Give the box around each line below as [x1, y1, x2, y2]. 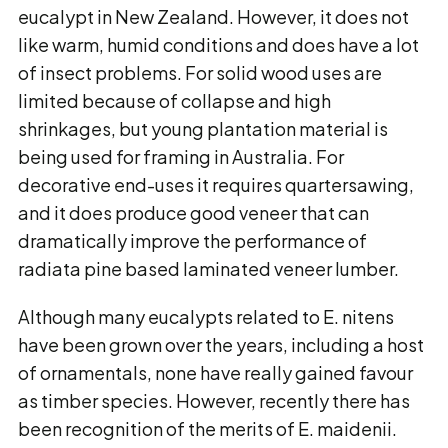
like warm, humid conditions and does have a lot [18, 33, 419, 56]
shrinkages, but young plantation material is [18, 117, 388, 140]
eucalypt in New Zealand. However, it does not [18, 5, 409, 28]
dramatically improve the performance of [18, 229, 367, 252]
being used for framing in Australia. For [18, 145, 344, 168]
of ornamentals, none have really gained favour [18, 361, 413, 384]
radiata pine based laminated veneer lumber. [18, 257, 399, 280]
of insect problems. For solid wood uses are [18, 61, 382, 84]
